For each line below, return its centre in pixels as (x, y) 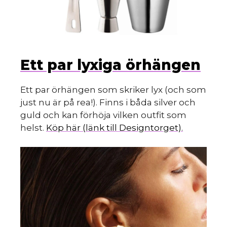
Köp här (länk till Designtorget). (115, 127)
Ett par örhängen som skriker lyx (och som (113, 89)
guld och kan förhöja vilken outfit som (103, 115)
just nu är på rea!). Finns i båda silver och (108, 102)
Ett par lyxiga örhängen (110, 65)
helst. (33, 127)
